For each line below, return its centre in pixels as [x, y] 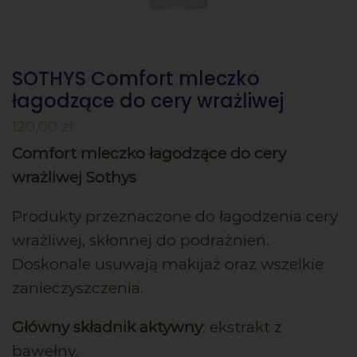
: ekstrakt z [242, 328]
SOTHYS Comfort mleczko [136, 78]
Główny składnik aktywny [107, 328]
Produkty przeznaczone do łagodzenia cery [175, 217]
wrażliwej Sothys [74, 178]
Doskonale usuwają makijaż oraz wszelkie [168, 265]
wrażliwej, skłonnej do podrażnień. [141, 241]
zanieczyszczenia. [78, 288]
